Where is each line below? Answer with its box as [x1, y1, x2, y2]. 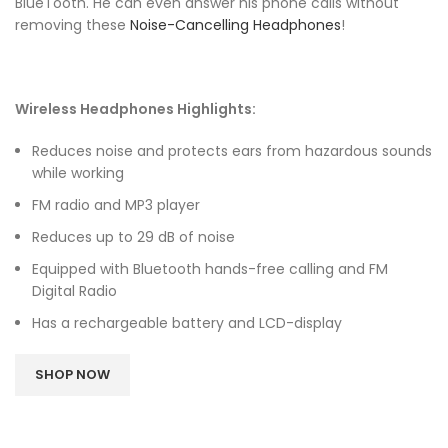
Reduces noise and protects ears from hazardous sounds [32, 140, 432, 161]
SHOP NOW [35, 364, 110, 384]
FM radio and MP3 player [32, 194, 200, 215]
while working [32, 162, 124, 183]
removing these [15, 14, 130, 35]
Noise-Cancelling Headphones [130, 14, 341, 35]
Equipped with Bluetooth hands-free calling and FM [32, 258, 388, 279]
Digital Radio [32, 280, 117, 301]
